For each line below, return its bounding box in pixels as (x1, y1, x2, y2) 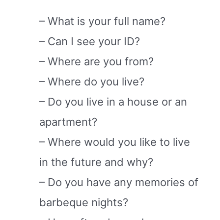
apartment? (39, 115, 97, 128)
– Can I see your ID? (39, 34, 140, 48)
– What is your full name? (39, 14, 165, 27)
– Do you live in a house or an (39, 95, 187, 108)
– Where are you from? (39, 55, 154, 68)
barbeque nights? (39, 195, 128, 209)
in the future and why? (39, 155, 153, 168)
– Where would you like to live (39, 135, 190, 148)
